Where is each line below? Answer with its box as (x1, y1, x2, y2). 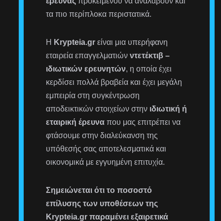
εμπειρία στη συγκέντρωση (46, 91, 140, 100)
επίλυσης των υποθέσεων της (46, 199, 158, 208)
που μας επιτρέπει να (105, 117, 181, 126)
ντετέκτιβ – (130, 51, 170, 60)
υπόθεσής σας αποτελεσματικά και (46, 144, 167, 153)
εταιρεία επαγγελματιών (46, 51, 130, 60)
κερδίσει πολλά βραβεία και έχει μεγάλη (46, 77, 183, 86)
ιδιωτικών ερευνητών (46, 64, 126, 73)
